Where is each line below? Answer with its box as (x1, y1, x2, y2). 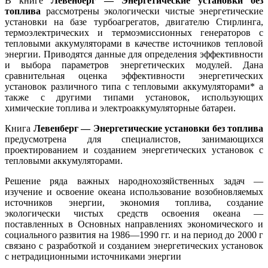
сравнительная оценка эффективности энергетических (5, 71, 263, 81)
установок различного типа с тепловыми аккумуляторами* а (5, 81, 263, 92)
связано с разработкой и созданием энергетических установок (5, 240, 263, 251)
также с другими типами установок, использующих (5, 92, 263, 103)
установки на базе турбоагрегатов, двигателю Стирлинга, (5, 17, 263, 28)
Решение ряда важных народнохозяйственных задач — (5, 176, 263, 187)
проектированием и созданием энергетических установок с (5, 145, 263, 156)
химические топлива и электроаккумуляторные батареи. (5, 103, 236, 114)
